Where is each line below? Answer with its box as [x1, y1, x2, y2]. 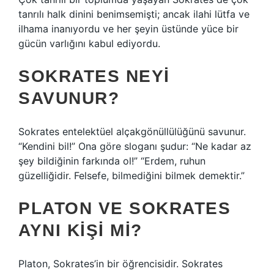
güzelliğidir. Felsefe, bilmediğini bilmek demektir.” [18, 169, 245, 182]
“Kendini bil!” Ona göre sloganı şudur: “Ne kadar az [18, 140, 251, 152]
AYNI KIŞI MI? [18, 221, 143, 240]
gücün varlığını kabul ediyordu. [18, 37, 160, 50]
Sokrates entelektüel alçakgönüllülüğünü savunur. [18, 125, 246, 138]
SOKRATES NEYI [18, 67, 170, 86]
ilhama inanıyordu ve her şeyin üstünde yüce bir [18, 23, 239, 35]
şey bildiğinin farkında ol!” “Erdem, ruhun [18, 155, 206, 167]
